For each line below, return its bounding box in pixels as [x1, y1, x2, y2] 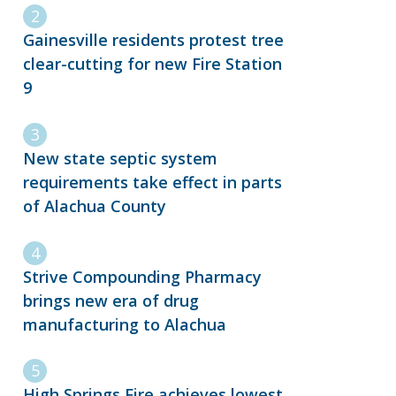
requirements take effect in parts [23, 171, 282, 193]
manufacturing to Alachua [23, 313, 226, 335]
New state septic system [23, 147, 217, 169]
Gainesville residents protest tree [23, 28, 284, 50]
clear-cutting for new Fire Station [23, 52, 282, 74]
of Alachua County [23, 194, 166, 217]
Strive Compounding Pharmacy [23, 265, 262, 287]
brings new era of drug [23, 289, 199, 311]
